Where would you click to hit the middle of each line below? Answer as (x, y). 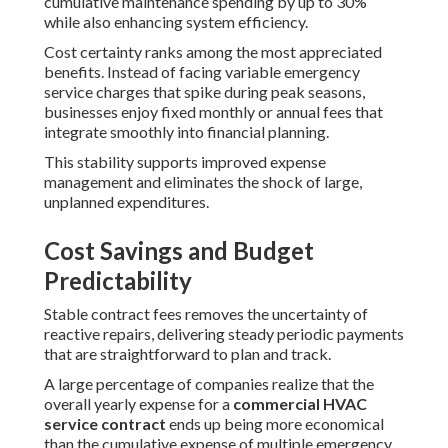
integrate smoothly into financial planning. (186, 132)
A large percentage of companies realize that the (209, 384)
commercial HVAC (300, 404)
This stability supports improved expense (185, 162)
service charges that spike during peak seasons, (204, 92)
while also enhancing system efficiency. (176, 22)
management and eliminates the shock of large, (203, 182)
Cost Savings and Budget (179, 251)
